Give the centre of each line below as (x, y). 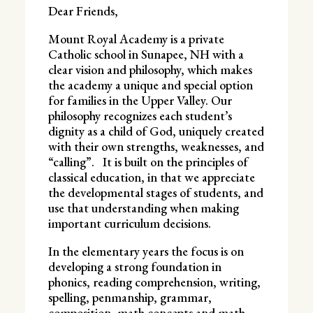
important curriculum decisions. (129, 223)
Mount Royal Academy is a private (136, 38)
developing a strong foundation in (134, 266)
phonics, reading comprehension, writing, (154, 282)
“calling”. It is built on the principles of (148, 161)
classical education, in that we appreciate (151, 177)
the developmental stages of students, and (155, 192)
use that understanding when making (143, 208)
